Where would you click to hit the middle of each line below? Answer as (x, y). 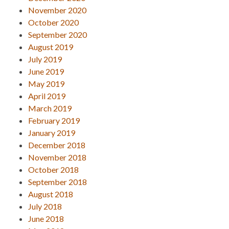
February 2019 (54, 120)
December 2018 (57, 145)
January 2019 (52, 132)
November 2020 (57, 10)
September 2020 (58, 34)
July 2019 (45, 59)
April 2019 (47, 96)
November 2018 (57, 157)
